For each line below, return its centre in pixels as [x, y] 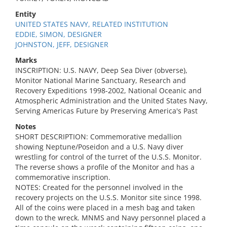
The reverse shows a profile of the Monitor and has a [105, 167]
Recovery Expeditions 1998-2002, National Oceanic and [108, 90]
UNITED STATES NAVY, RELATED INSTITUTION [92, 24]
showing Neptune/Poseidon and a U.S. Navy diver [99, 147]
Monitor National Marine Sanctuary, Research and [101, 80]
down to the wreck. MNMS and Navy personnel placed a [110, 218]
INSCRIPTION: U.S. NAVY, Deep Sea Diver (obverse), [101, 70]
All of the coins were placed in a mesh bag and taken [105, 207]
